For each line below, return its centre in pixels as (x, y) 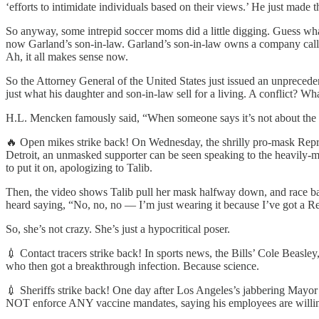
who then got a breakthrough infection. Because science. (132, 266)
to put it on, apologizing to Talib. (79, 167)
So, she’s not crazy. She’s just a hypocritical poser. (118, 229)
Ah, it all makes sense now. (67, 56)
